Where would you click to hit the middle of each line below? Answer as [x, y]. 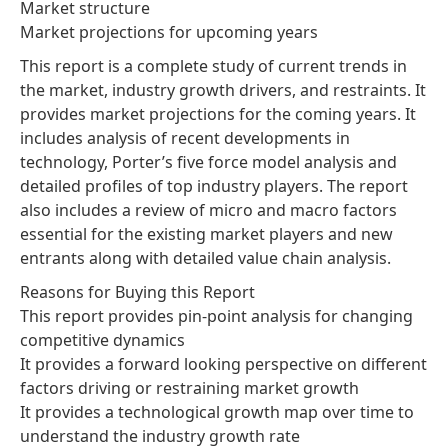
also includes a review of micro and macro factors [208, 209]
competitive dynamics [102, 339]
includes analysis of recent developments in [185, 137]
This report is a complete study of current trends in [213, 65]
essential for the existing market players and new [206, 233]
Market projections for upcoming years [169, 31]
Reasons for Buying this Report [137, 291]
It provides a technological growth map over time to [217, 411]
